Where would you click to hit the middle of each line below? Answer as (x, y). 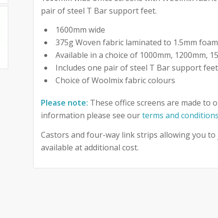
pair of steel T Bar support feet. (99, 10)
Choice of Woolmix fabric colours (116, 81)
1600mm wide (81, 30)
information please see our (92, 116)
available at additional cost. (90, 147)
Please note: (65, 103)
